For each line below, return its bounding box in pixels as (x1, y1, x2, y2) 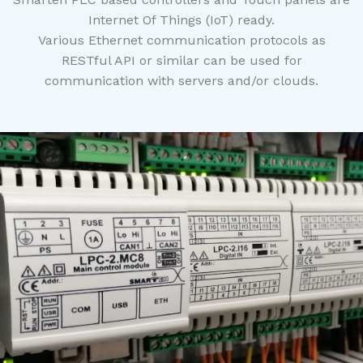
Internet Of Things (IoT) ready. (88, 12, 275, 28)
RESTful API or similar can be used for (61, 53, 302, 69)
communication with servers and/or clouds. (45, 73, 318, 89)
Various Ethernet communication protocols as (37, 32, 326, 49)
